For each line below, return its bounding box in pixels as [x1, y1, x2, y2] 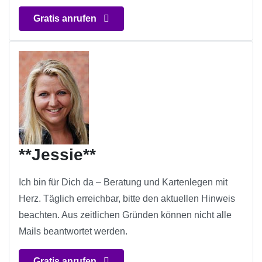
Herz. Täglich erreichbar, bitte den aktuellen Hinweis [19, 194, 235, 204]
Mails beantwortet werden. [19, 226, 127, 237]
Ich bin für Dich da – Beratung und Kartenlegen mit [19, 177, 227, 188]
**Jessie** [19, 146, 96, 164]
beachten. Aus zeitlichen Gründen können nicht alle [19, 210, 232, 220]
